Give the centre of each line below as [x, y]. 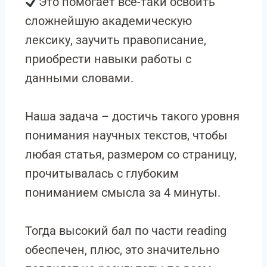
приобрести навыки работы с [108, 59]
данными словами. [79, 78]
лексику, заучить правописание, [116, 40]
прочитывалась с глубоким [102, 173]
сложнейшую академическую [108, 21]
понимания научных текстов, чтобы [126, 135]
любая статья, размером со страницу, [131, 154]
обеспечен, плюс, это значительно [122, 250]
